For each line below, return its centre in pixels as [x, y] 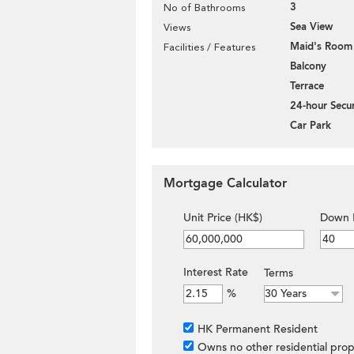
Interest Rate [216, 272]
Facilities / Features [209, 47]
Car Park [311, 126]
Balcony [308, 66]
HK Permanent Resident [258, 329]
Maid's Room [321, 47]
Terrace [307, 86]
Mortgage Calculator [225, 183]
